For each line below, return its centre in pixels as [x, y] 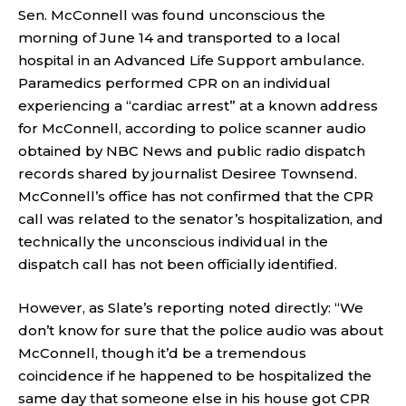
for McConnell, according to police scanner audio [192, 128]
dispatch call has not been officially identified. [178, 264]
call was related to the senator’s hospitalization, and [201, 219]
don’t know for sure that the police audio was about [201, 330]
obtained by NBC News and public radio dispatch [192, 151]
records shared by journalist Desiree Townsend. [188, 174]
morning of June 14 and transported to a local [179, 38]
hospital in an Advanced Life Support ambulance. [191, 60]
